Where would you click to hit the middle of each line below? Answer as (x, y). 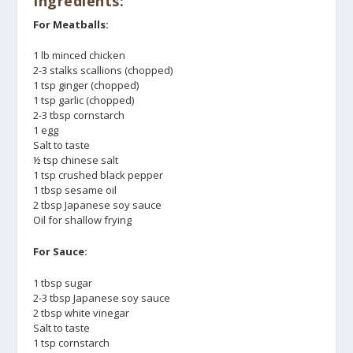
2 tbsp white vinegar (82, 312)
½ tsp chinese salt (76, 160)
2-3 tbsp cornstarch (79, 115)
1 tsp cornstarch (72, 342)
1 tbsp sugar (63, 282)
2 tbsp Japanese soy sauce (98, 205)
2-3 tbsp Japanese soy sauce (102, 297)
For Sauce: (61, 252)
